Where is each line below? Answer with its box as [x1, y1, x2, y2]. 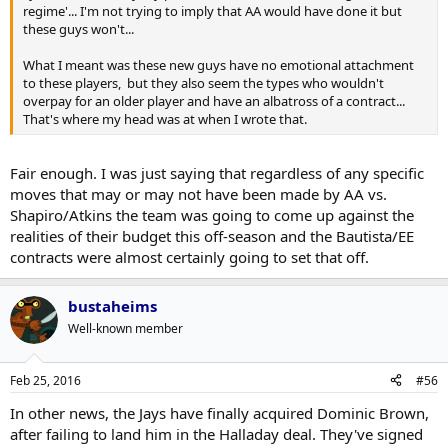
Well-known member [68, 320, 183, 337]
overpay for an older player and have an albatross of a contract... [23, 91, 405, 110]
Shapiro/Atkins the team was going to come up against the [10, 205, 414, 225]
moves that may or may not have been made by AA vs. [10, 184, 387, 204]
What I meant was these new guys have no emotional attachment [23, 55, 414, 74]
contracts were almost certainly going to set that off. [10, 247, 369, 267]
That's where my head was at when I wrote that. [23, 109, 307, 128]
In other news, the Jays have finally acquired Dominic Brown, [10, 402, 429, 423]
